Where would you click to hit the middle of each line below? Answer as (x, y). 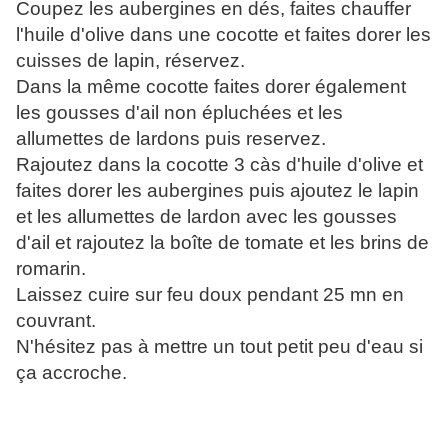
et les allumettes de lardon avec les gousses (206, 217)
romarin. (51, 269)
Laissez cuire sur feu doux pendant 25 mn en (210, 295)
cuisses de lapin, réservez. (130, 61)
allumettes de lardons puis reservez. (171, 139)
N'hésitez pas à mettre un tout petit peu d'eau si (219, 347)
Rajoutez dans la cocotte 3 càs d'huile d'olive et (219, 165)
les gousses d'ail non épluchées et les (179, 113)
